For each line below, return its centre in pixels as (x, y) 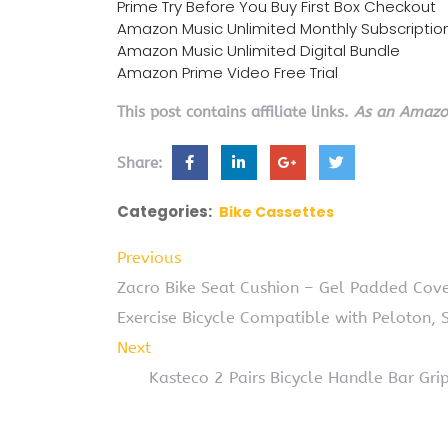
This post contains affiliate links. (235, 112)
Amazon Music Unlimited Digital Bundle (258, 51)
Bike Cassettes (276, 212)
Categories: (164, 212)
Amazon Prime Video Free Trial (227, 73)
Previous (149, 258)
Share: (142, 163)
